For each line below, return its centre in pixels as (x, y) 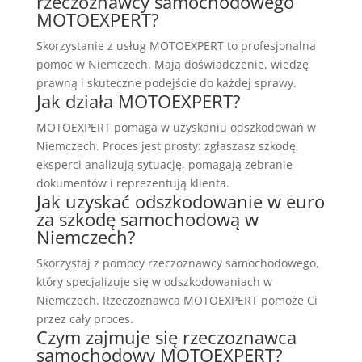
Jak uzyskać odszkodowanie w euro (180, 202)
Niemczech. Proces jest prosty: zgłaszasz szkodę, (167, 146)
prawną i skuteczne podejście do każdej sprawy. (166, 83)
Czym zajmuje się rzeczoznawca (166, 337)
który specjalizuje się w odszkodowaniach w (154, 282)
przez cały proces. (84, 319)
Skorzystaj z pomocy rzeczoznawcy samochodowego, (177, 263)
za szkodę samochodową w (147, 219)
